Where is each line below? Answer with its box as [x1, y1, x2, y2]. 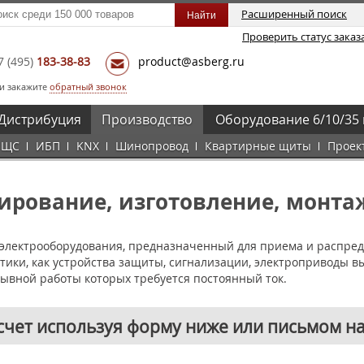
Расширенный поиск [241, 6, 347, 21]
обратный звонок [50, 80, 127, 93]
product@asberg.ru [138, 54, 245, 69]
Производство [102, 110, 193, 128]
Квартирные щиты [205, 138, 311, 154]
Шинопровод [115, 138, 188, 154]
